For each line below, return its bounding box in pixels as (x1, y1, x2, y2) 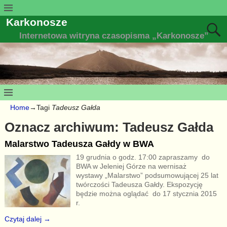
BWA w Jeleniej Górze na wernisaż (75, 162, 186, 171)
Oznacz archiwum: (4, 119, 123, 135)
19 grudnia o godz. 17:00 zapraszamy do (75, 153, 210, 162)
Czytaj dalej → (4, 215, 51, 223)
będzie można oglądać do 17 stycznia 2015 (75, 190, 217, 198)
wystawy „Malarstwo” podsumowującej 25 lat (75, 171, 218, 180)
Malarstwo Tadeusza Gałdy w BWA (4, 139, 154, 149)
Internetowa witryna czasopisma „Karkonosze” (19, 31, 209, 41)
